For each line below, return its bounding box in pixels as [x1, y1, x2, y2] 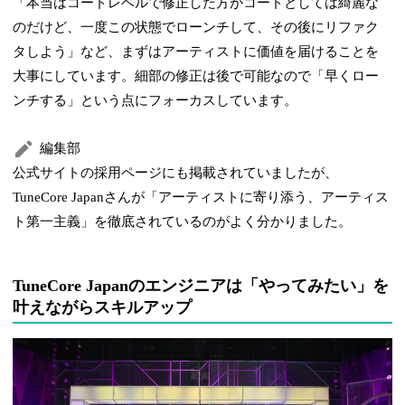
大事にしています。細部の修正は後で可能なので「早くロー [13, 69, 380, 84]
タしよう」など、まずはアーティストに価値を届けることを [13, 44, 380, 60]
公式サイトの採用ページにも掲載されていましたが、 [13, 165, 339, 181]
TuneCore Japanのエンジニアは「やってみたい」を [13, 277, 390, 296]
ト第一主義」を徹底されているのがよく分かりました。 [13, 214, 353, 230]
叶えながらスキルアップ [13, 298, 193, 317]
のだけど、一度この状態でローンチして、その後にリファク [13, 20, 380, 35]
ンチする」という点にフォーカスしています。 [13, 93, 298, 108]
